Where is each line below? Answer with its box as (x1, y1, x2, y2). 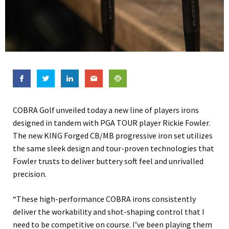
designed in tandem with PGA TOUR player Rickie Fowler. (13, 118, 210, 128)
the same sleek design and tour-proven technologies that (13, 143, 214, 154)
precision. (13, 169, 47, 179)
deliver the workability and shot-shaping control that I (13, 207, 204, 217)
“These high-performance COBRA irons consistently (13, 194, 196, 204)
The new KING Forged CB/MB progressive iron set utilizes (13, 130, 213, 141)
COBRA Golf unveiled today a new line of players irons (13, 105, 199, 116)
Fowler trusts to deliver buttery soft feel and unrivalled (13, 156, 203, 167)
